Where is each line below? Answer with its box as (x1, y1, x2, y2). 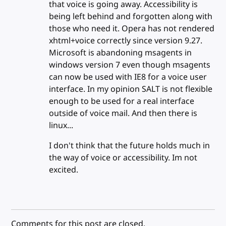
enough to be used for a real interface (48, 95, 194, 107)
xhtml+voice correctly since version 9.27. (48, 34, 202, 47)
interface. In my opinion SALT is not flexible (48, 83, 212, 95)
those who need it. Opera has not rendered (48, 22, 214, 35)
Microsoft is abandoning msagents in (48, 46, 192, 59)
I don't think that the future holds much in (48, 139, 210, 152)
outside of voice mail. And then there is (48, 107, 197, 120)
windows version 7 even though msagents (48, 59, 210, 71)
